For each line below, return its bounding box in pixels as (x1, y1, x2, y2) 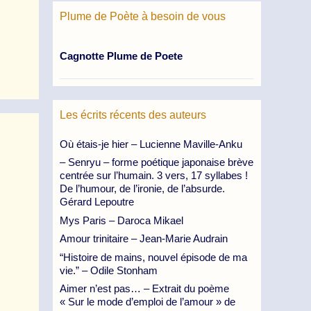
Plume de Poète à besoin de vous (60, 10, 226, 22)
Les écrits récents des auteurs (60, 108, 206, 121)
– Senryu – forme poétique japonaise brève (60, 156, 253, 168)
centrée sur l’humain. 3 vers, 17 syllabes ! (60, 169, 248, 181)
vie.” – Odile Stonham (60, 264, 158, 276)
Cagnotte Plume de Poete (60, 50, 183, 62)
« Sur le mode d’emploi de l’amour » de (60, 296, 235, 308)
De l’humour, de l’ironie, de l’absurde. (60, 183, 225, 194)
